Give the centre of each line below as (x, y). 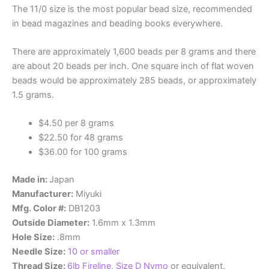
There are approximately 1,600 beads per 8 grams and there (134, 52)
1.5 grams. (33, 95)
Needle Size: (39, 252)
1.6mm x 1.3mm (122, 223)
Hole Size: (33, 237)
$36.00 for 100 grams (83, 152)
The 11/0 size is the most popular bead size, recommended (132, 9)
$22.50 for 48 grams (80, 138)
